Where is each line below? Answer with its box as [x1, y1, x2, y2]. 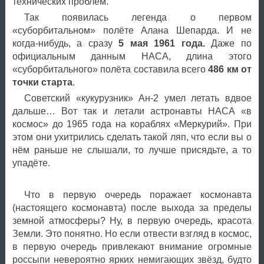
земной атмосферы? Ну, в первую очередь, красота [12, 216, 252, 226]
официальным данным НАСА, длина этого [12, 51, 252, 62]
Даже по [204, 38, 252, 49]
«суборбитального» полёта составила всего [12, 64, 209, 75]
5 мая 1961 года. [112, 38, 205, 49]
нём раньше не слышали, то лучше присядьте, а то [12, 145, 252, 156]
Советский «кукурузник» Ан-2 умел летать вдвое [24, 93, 252, 104]
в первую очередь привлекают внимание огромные [12, 242, 252, 252]
